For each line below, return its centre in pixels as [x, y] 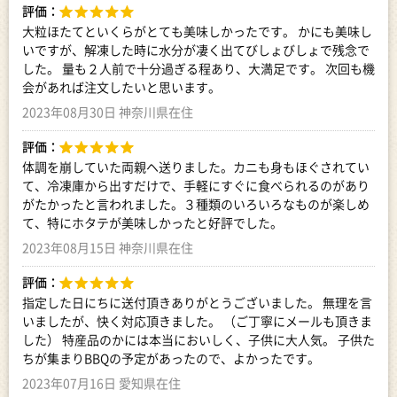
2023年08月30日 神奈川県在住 [108, 112]
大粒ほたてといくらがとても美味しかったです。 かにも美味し [197, 31]
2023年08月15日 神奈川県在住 [108, 247]
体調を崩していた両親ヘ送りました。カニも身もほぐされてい [196, 167]
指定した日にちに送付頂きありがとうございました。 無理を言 [197, 302]
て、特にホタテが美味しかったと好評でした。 [152, 222]
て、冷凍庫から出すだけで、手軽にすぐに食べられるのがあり [196, 185]
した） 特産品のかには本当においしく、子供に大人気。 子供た [198, 339]
